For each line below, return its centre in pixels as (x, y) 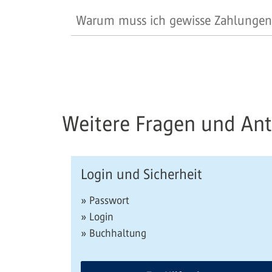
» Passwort (105, 200)
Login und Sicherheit (141, 174)
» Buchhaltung (114, 233)
